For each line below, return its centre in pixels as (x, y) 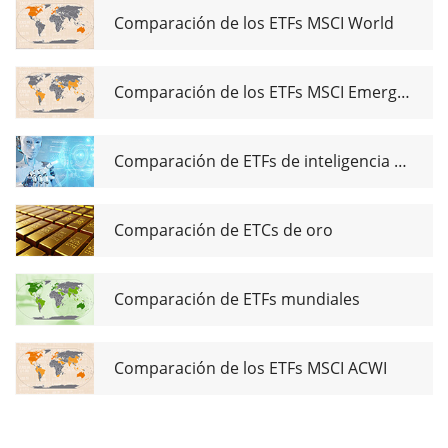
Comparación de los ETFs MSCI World (254, 23)
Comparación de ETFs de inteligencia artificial (400, 161)
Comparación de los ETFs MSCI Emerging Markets (403, 92)
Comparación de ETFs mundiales (237, 299)
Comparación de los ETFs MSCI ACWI (250, 368)
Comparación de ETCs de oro (223, 230)
